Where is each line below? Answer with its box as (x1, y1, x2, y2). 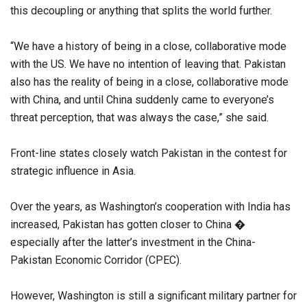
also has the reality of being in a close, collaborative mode (10, 75, 288, 89)
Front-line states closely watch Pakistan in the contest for (10, 147, 287, 160)
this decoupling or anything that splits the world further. (10, 4, 272, 18)
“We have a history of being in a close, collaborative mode (10, 40, 286, 53)
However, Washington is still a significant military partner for (10, 289, 297, 303)
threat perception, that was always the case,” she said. (10, 111, 269, 125)
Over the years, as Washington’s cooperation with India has (10, 200, 291, 214)
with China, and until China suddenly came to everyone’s (10, 93, 274, 107)
